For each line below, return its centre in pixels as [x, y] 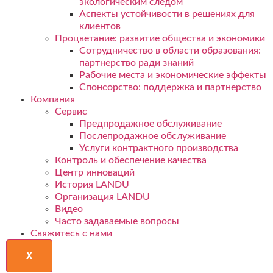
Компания [53, 99]
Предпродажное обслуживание [151, 123]
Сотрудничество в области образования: [170, 50]
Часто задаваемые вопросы [117, 221]
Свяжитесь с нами [71, 233]
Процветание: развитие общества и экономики [160, 38]
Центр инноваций [95, 172]
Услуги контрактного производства [159, 148]
